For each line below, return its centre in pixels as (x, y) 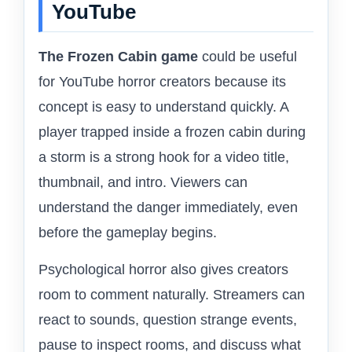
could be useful (247, 57)
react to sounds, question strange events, (168, 320)
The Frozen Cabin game (118, 57)
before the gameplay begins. (128, 233)
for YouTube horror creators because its (162, 82)
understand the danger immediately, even (168, 208)
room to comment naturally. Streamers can (172, 295)
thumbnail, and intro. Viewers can (143, 183)
